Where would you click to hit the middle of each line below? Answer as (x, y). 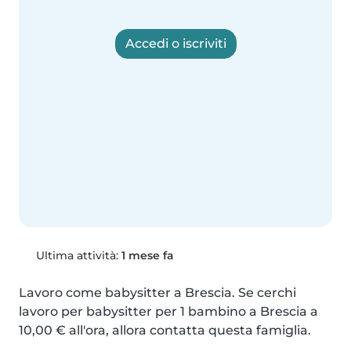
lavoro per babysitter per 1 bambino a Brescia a (168, 312)
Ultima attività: (77, 256)
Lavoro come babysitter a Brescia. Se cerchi (157, 293)
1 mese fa (147, 256)
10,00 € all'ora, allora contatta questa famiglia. (165, 331)
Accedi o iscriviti (175, 43)
